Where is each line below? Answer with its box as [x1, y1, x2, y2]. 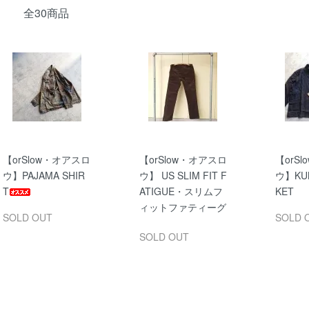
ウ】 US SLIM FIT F [139, 168, 227, 182]
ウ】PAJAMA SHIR [3, 168, 85, 182]
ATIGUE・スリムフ [139, 183, 223, 198]
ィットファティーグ [139, 199, 226, 214]
